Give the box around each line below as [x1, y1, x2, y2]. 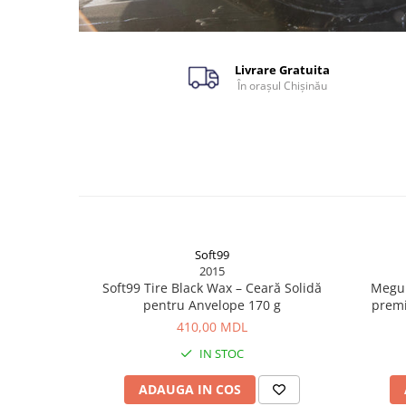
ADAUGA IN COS [138, 381, 241, 398]
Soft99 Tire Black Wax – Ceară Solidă [101, 279, 322, 296]
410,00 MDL [176, 318, 247, 335]
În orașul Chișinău [237, 78, 327, 93]
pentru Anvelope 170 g [142, 296, 281, 314]
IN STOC [196, 345, 244, 362]
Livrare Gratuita [234, 62, 330, 78]
